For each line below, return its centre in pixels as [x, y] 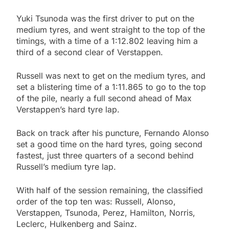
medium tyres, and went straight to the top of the [111, 30]
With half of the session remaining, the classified [110, 190]
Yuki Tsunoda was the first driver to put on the [105, 19]
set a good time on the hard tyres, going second [109, 144]
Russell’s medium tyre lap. [66, 167]
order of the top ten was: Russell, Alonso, [96, 202]
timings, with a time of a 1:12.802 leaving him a [107, 41]
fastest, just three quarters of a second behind [105, 156]
